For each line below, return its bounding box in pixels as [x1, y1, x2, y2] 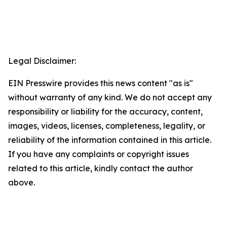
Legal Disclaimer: [8, 56, 76, 66]
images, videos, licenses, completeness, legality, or [8, 121, 205, 131]
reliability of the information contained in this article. [8, 135, 211, 145]
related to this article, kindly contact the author [8, 163, 193, 174]
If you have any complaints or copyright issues [8, 149, 189, 160]
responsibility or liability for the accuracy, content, [8, 106, 203, 117]
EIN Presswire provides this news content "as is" [8, 78, 193, 89]
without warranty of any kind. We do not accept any [8, 92, 212, 103]
